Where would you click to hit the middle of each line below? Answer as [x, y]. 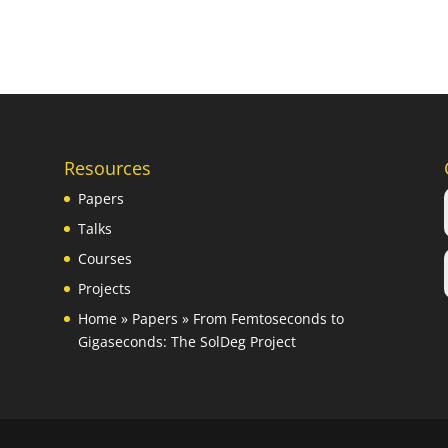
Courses [104, 258]
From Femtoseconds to [268, 318]
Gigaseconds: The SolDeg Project [186, 341]
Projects [104, 288]
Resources [107, 167]
